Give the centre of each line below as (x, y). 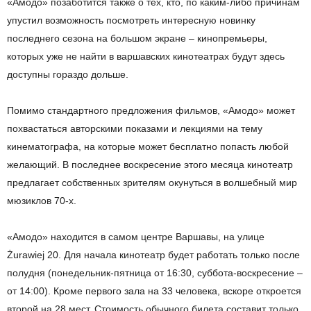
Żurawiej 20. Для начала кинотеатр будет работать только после (153, 255)
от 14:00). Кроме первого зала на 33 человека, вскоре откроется (154, 291)
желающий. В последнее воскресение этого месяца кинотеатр (150, 165)
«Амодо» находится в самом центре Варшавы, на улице (136, 237)
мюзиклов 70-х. (42, 201)
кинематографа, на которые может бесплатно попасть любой (148, 147)
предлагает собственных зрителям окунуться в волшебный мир (152, 183)
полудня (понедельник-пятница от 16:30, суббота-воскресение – (155, 273)
